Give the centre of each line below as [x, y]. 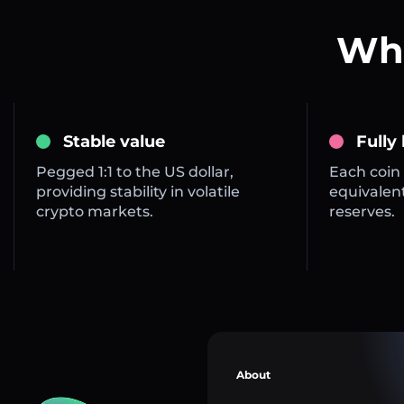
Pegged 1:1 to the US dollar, [135, 172]
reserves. [362, 212]
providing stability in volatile [138, 192]
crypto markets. [95, 212]
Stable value [114, 142]
